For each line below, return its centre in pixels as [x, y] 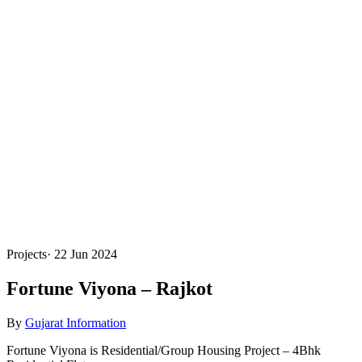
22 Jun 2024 [86, 254]
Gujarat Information [76, 322]
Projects [27, 254]
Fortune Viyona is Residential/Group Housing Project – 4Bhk [164, 350]
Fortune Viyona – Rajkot [109, 288]
